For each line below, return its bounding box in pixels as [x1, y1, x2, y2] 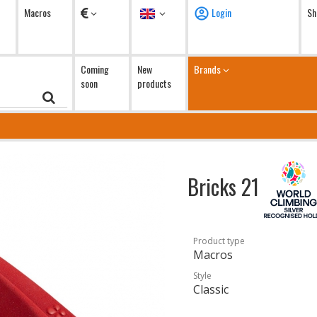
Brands [194, 62, 223, 76]
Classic [193, 282, 229, 297]
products [137, 76, 171, 91]
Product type [193, 235, 246, 247]
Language [158, 4, 194, 19]
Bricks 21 [188, 170, 265, 202]
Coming [81, 62, 109, 76]
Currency [90, 4, 123, 19]
